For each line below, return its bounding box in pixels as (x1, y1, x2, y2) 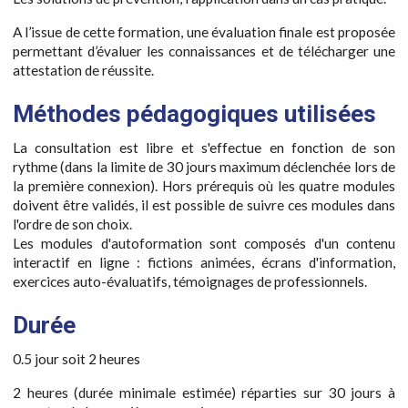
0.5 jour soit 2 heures (13, 351, 140, 368)
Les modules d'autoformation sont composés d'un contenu (13, 234, 395, 251)
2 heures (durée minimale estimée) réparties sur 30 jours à (13, 383, 395, 401)
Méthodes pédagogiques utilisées (13, 99, 376, 127)
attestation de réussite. (13, 61, 154, 78)
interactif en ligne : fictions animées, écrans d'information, (13, 253, 395, 270)
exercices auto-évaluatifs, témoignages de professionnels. (13, 272, 367, 290)
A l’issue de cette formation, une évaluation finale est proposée (13, 23, 395, 40)
